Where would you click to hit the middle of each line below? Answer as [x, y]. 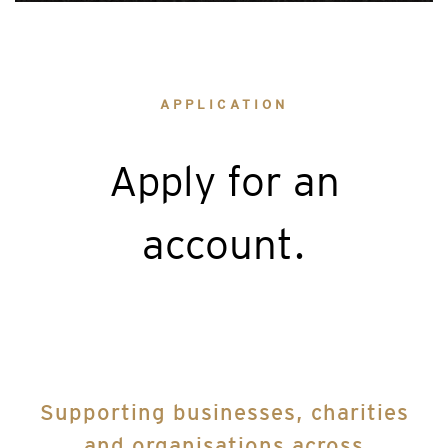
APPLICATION [224, 104]
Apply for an [224, 180]
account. [224, 243]
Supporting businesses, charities [224, 411]
